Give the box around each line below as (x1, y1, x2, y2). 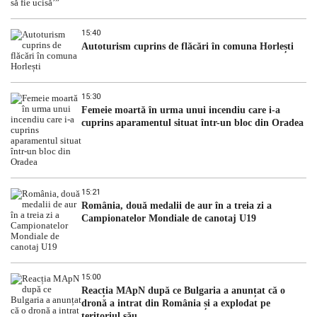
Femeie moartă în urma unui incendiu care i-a (81, 105, 280, 116)
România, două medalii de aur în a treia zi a (81, 200, 272, 212)
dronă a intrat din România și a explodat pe (81, 298, 270, 309)
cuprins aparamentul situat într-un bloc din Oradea (81, 117, 304, 129)
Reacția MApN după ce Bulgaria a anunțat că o (81, 285, 285, 296)
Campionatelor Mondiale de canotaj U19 (81, 213, 256, 224)
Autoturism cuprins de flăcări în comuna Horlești (81, 41, 294, 52)
